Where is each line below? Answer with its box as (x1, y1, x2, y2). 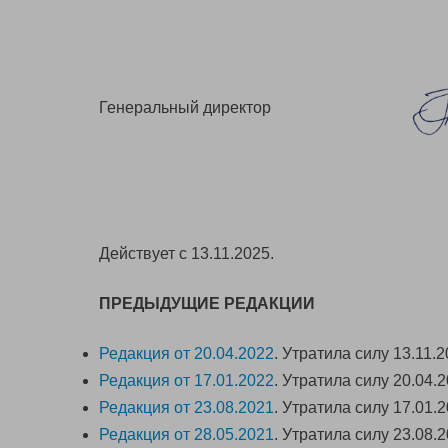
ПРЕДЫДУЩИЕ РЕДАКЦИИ (99, 295, 315, 312)
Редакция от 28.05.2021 (99, 426, 274, 443)
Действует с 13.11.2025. (99, 245, 274, 262)
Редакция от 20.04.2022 (99, 345, 274, 362)
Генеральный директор (99, 99, 271, 116)
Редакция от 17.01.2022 (99, 372, 274, 389)
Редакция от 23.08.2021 (99, 399, 274, 416)
